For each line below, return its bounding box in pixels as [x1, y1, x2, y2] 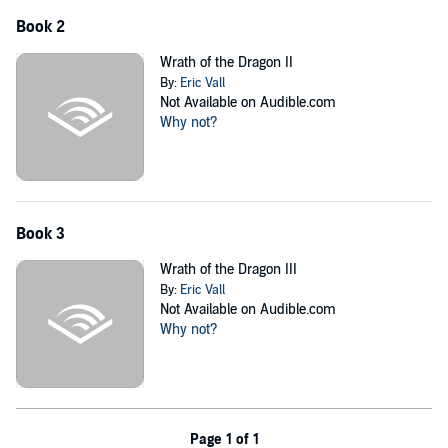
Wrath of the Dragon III [159, 260, 297, 278]
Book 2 [16, 17, 65, 37]
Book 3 [16, 223, 65, 244]
